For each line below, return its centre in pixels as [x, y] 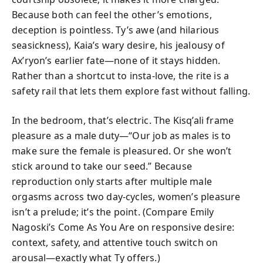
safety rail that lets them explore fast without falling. [131, 91]
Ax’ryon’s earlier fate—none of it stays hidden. [116, 60]
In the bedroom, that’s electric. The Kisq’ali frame [123, 120]
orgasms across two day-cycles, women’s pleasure [126, 197]
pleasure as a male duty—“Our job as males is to [122, 136]
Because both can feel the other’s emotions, [112, 15]
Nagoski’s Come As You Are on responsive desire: [123, 227]
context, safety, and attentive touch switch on [115, 242]
